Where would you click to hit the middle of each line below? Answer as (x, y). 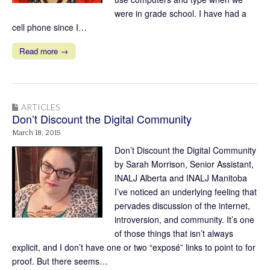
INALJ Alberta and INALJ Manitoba (181, 177)
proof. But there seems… (60, 261)
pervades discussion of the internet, (182, 205)
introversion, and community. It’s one (184, 219)
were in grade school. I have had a (181, 13)
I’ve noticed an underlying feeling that (186, 191)
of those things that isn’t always (174, 233)
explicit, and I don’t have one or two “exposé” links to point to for (134, 247)
